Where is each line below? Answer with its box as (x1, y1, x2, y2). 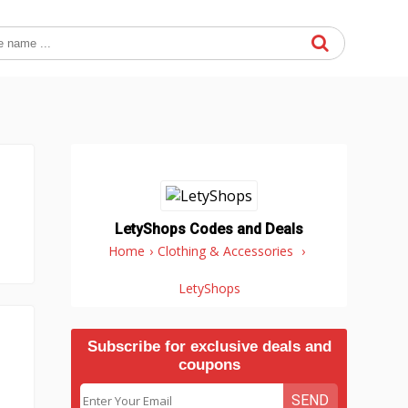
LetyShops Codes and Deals (115, 220, 304, 238)
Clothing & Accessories (158, 242, 294, 260)
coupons (178, 356, 240, 373)
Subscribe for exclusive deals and (87, 338, 331, 355)
